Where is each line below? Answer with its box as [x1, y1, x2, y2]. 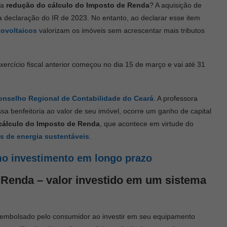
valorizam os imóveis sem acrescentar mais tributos [37, 26, 205, 34]
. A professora [154, 94, 198, 102]
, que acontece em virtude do [100, 119, 194, 128]
